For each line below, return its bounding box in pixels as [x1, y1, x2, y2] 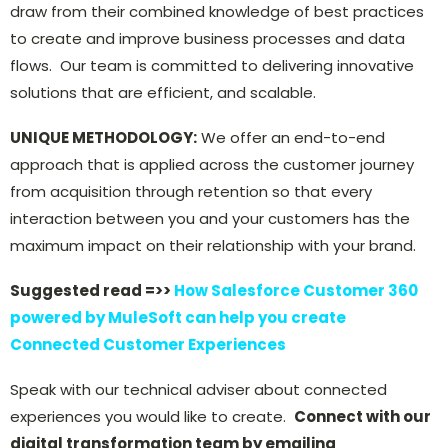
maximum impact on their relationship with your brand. [10, 235, 416, 257]
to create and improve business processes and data [10, 28, 405, 50]
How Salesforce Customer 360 [174, 280, 418, 302]
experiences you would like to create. [10, 406, 294, 428]
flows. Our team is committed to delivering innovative [10, 55, 414, 77]
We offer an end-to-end [197, 127, 385, 149]
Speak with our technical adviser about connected [10, 379, 387, 401]
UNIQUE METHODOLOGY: [10, 127, 197, 149]
